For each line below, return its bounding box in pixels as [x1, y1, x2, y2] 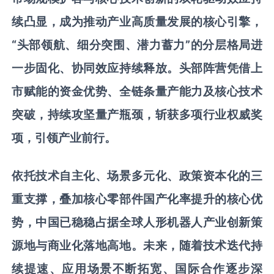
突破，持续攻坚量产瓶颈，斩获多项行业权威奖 [12, 107, 262, 122]
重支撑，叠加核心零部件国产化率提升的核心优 [12, 191, 262, 207]
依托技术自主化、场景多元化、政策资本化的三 [12, 168, 262, 183]
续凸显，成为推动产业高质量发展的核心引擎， [12, 14, 262, 29]
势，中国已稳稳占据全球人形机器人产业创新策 [12, 215, 262, 230]
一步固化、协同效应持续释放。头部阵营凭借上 [12, 61, 262, 76]
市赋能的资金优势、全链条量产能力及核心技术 [12, 84, 262, 99]
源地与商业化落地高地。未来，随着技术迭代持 [12, 238, 262, 253]
